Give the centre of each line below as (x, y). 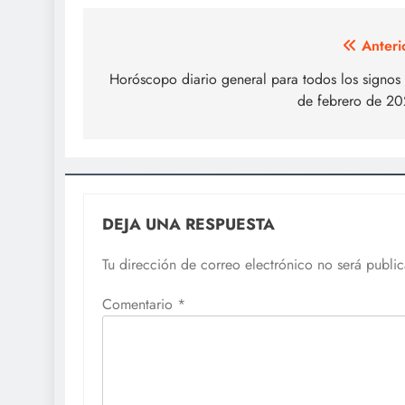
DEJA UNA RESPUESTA (188, 224)
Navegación (161, 50)
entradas (145, 115)
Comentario (140, 304)
